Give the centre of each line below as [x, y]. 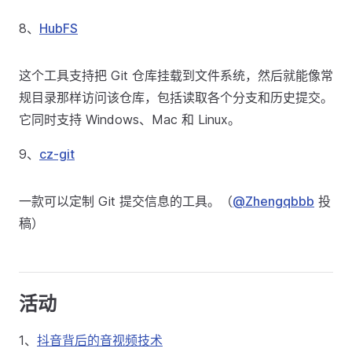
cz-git [57, 154]
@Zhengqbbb [273, 201]
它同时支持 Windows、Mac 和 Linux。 [130, 119]
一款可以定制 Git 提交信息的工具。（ [126, 201]
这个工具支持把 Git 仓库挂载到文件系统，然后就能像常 [176, 75]
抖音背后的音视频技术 [100, 340]
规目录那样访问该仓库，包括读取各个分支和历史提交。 [176, 97]
